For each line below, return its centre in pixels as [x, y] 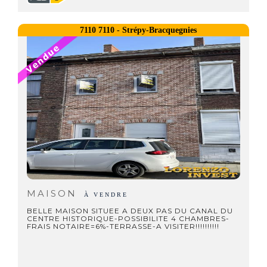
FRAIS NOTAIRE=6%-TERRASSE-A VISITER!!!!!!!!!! [123, 226]
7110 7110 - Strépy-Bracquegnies [138, 30]
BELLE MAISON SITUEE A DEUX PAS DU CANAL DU [130, 211]
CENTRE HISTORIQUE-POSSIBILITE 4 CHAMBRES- [128, 218]
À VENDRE [106, 195]
